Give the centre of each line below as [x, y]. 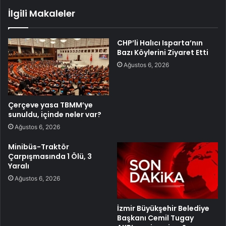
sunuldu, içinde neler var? [55, 114]
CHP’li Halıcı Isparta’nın [160, 43]
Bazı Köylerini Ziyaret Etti [163, 52]
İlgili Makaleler [42, 13]
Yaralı [19, 166]
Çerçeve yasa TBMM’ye [50, 105]
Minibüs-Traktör [39, 147]
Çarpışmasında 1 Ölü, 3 [50, 156]
